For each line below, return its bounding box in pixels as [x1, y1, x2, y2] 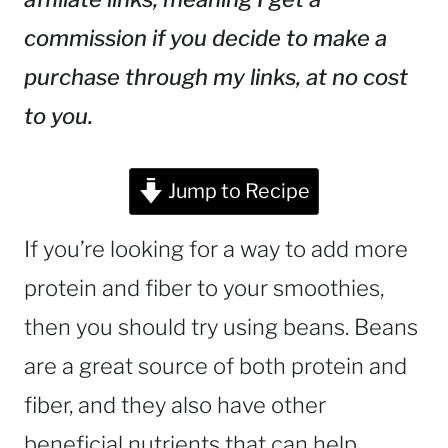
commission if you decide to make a [24, 25, 387, 51]
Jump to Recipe [163, 179, 310, 203]
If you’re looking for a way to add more [24, 236, 408, 262]
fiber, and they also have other [24, 392, 326, 418]
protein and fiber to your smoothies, [24, 275, 384, 301]
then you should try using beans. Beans [24, 314, 418, 340]
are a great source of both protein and [24, 353, 407, 379]
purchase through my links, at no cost [24, 64, 408, 90]
